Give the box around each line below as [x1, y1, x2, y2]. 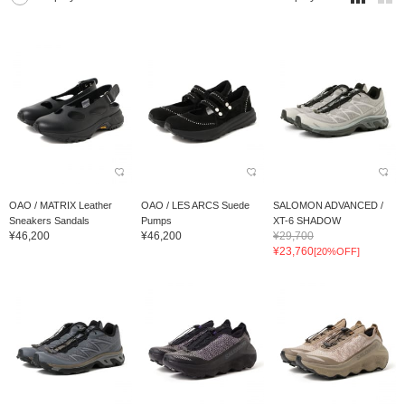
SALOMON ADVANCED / [272, 199, 383, 211]
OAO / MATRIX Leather [9, 199, 112, 211]
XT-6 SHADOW [272, 214, 341, 226]
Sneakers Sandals [9, 214, 89, 226]
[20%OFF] [313, 245, 360, 257]
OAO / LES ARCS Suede [140, 199, 250, 211]
